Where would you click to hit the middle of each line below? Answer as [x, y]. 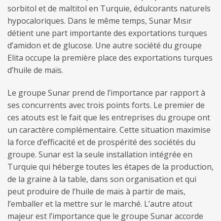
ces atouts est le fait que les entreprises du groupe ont [109, 118]
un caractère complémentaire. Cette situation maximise [109, 130]
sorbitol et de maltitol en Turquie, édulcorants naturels [109, 9]
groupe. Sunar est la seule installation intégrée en [100, 155]
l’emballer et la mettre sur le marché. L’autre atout [100, 204]
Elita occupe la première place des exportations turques [110, 58]
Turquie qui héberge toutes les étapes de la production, [110, 167]
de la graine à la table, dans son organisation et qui [102, 179]
